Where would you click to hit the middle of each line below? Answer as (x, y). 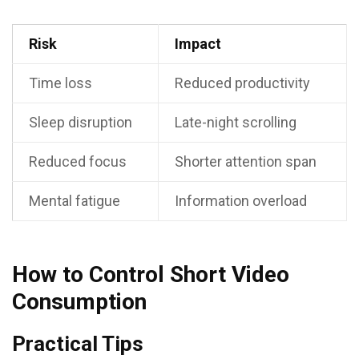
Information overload (241, 201)
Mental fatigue (75, 201)
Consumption (79, 302)
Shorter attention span (246, 161)
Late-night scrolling (236, 122)
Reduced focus (78, 161)
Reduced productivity (242, 83)
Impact (198, 44)
